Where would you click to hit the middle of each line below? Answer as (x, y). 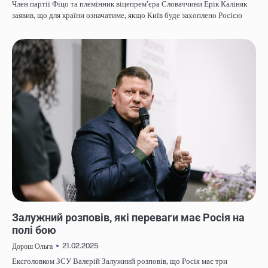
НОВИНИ (30, 207)
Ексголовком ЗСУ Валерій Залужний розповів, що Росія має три (120, 261)
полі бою (35, 230)
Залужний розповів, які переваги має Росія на (128, 218)
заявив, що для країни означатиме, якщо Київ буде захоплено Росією (127, 16)
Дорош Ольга (32, 246)
